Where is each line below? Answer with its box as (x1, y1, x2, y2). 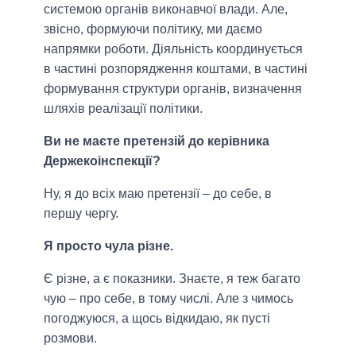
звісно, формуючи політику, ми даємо (44, 22, 262, 37)
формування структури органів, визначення (44, 82, 302, 96)
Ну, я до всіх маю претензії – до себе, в (44, 187, 272, 201)
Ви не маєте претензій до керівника (44, 134, 269, 149)
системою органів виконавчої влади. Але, (44, 2, 288, 17)
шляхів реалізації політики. (44, 102, 203, 116)
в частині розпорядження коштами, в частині (44, 62, 308, 76)
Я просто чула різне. (44, 239, 173, 253)
